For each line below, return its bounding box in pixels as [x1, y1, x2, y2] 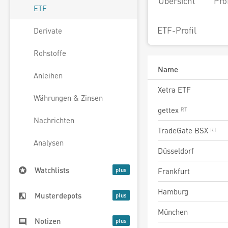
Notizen [35, 216, 61, 226]
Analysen [34, 137, 64, 148]
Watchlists [35, 165, 69, 176]
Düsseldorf [158, 146, 194, 156]
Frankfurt [158, 166, 190, 176]
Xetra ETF [158, 84, 191, 95]
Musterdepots [35, 190, 81, 201]
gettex [158, 105, 181, 115]
